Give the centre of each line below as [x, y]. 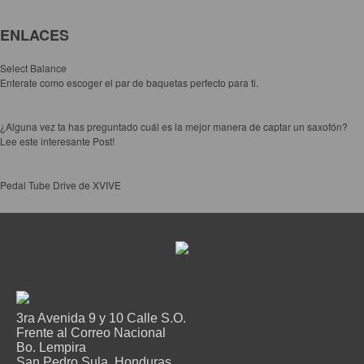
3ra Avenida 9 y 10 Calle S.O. [101, 318]
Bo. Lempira [51, 347]
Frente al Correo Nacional [91, 332]
